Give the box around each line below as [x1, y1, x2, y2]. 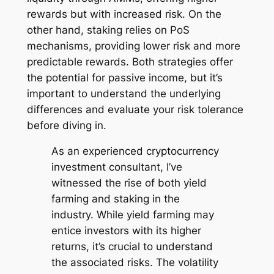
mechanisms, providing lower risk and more [26, 39, 240, 52]
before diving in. [26, 119, 106, 131]
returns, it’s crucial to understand [51, 240, 213, 253]
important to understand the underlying [26, 87, 221, 100]
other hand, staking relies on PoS [26, 23, 190, 36]
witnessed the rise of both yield [51, 177, 207, 190]
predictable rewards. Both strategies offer [26, 55, 233, 68]
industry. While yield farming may [51, 209, 214, 221]
